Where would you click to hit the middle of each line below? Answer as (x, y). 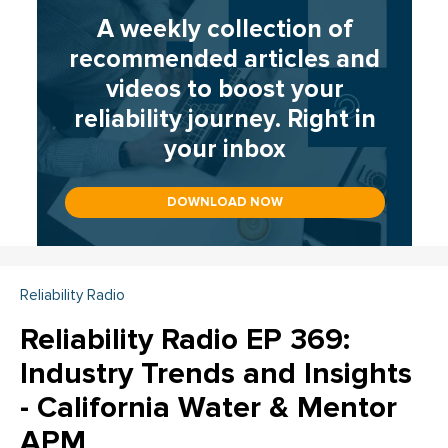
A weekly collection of (224, 29)
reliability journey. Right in (224, 119)
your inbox (224, 149)
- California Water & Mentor (208, 408)
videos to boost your (224, 89)
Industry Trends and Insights (216, 374)
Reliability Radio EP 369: (185, 340)
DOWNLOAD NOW (224, 202)
